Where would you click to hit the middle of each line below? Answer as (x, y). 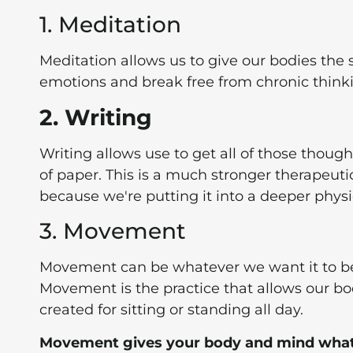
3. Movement (113, 231)
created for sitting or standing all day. (171, 310)
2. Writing (96, 117)
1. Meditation (110, 25)
